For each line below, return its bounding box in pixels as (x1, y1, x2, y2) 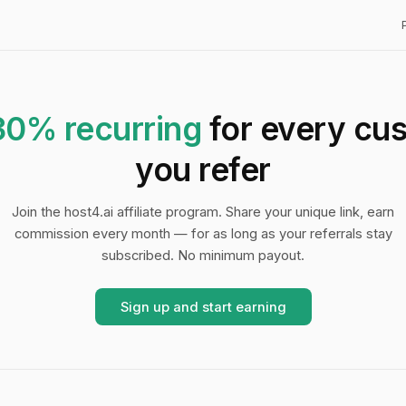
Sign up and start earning (120, 298, 286, 315)
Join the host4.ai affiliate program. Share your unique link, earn (12, 204, 394, 221)
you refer (135, 150, 271, 189)
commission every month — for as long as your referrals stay (14, 226, 392, 243)
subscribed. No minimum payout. (101, 247, 304, 265)
